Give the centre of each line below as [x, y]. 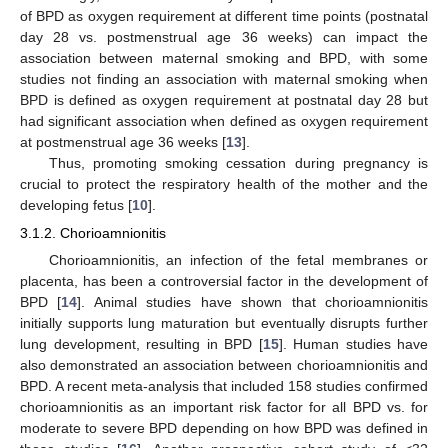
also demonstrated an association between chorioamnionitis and [224, 365]
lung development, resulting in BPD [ [141, 344]
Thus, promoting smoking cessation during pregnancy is [238, 162]
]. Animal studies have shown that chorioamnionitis [253, 302]
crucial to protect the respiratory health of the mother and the [224, 183]
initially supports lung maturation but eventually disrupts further [224, 323]
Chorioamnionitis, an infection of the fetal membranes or [238, 260]
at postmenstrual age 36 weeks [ [123, 141]
